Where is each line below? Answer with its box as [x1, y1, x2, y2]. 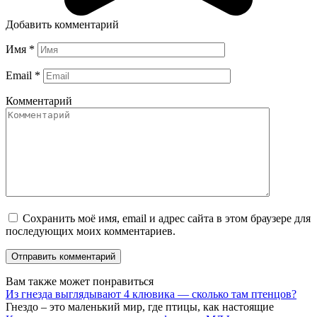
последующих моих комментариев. [6, 224, 175, 237]
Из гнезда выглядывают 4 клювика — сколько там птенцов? [6, 287, 296, 300]
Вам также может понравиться [6, 275, 154, 287]
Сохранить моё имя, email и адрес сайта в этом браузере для [23, 212, 311, 224]
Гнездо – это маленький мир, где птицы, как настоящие [6, 300, 274, 313]
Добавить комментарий [6, 18, 119, 30]
